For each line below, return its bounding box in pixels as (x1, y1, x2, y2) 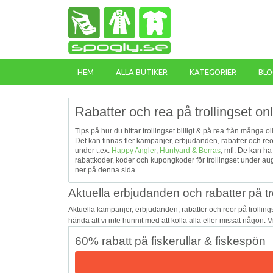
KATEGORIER (190, 68, 236, 76)
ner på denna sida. (75, 166, 137, 174)
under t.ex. (75, 146, 112, 155)
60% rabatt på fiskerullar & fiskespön (75, 234, 266, 247)
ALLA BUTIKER (116, 68, 168, 76)
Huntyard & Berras (160, 146, 221, 155)
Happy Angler (112, 146, 156, 155)
